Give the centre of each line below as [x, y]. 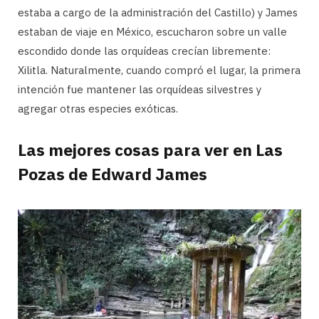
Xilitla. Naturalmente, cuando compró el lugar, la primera [159, 70]
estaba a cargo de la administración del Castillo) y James [158, 12]
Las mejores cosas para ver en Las [150, 150]
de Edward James [138, 174]
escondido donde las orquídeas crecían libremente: [144, 51]
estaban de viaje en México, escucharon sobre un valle [152, 31]
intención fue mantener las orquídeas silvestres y [140, 89]
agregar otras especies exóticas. [98, 108]
